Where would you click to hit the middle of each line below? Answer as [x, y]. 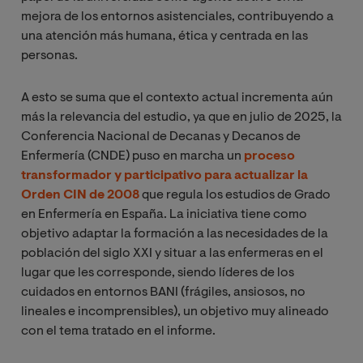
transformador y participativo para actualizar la [164, 176]
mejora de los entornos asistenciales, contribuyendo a [177, 17]
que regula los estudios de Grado [235, 196]
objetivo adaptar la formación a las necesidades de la [175, 235]
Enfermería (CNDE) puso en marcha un [132, 157]
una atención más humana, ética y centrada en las [164, 37]
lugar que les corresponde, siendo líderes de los [158, 273]
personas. [49, 56]
